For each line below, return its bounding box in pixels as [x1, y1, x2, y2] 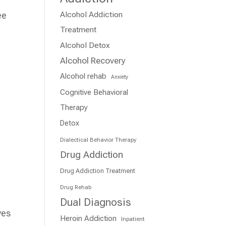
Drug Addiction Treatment [60, 167, 136, 175]
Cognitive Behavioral [60, 88, 129, 97]
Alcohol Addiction [60, 10, 123, 19]
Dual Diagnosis [60, 196, 132, 208]
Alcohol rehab [60, 72, 107, 81]
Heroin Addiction [60, 214, 117, 223]
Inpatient [121, 215, 145, 222]
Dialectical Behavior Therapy [60, 136, 137, 143]
